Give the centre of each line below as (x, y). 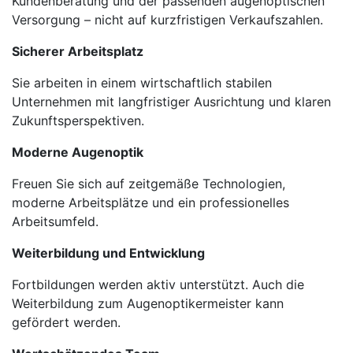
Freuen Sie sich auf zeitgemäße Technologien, (149, 184)
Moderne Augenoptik (78, 152)
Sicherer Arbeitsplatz (78, 51)
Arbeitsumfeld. (55, 221)
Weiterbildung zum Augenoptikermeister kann (148, 303)
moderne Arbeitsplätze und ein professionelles (150, 203)
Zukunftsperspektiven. (78, 121)
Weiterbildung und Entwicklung (108, 253)
